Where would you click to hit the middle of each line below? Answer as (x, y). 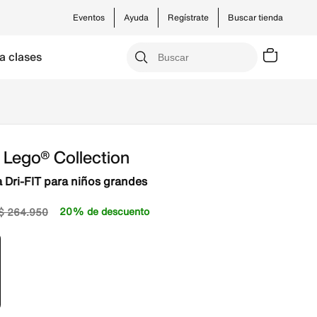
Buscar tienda (255, 17)
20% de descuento (104, 211)
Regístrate (188, 17)
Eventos (89, 17)
